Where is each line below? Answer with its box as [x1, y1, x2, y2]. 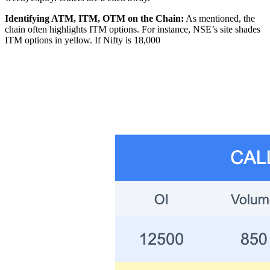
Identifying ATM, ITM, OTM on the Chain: [5, 13, 184, 24]
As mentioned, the [184, 13, 255, 24]
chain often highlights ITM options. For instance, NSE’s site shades [5, 24, 260, 34]
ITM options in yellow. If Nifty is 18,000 [5, 34, 160, 45]
